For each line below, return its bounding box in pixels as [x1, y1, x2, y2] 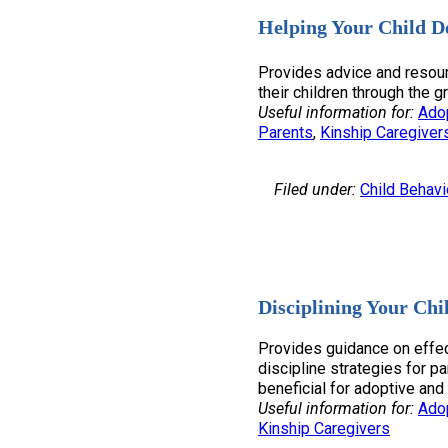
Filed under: [274, 180, 356, 200]
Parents [258, 123, 313, 143]
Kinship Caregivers [258, 418, 390, 438]
